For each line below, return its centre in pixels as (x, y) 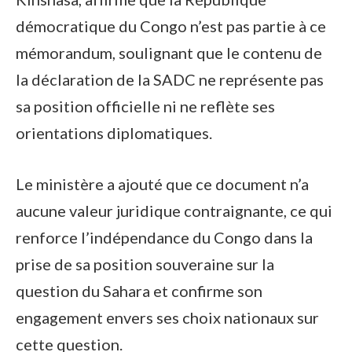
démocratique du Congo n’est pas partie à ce (171, 26)
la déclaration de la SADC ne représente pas (170, 79)
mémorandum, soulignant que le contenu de (169, 52)
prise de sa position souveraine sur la (145, 264)
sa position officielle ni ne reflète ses (145, 106)
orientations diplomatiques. (114, 132)
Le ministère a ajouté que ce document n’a (162, 183)
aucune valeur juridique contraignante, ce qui (174, 210)
